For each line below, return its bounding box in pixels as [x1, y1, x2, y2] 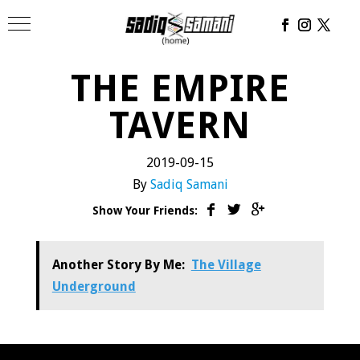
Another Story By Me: [51, 257, 185, 272]
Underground [51, 279, 136, 294]
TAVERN [109, 104, 251, 147]
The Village [190, 257, 261, 272]
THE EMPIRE [70, 67, 290, 110]
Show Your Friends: [92, 204, 198, 217]
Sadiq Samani [149, 177, 228, 192]
